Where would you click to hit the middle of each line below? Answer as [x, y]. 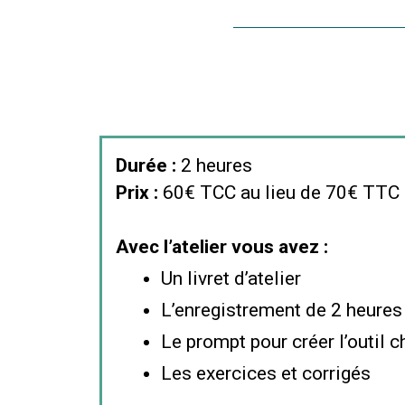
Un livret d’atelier [231, 279]
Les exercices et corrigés [268, 374]
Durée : [146, 166]
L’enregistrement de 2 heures [282, 311]
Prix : [137, 193]
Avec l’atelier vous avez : [224, 247]
